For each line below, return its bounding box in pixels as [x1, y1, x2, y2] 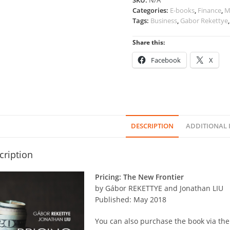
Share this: [132, 38, 165, 47]
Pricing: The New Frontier [95, 172, 184, 182]
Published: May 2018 [95, 195, 166, 204]
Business [150, 16, 178, 25]
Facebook [151, 55, 181, 65]
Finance [198, 6, 222, 15]
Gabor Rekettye [180, 16, 228, 25]
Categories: [132, 6, 170, 15]
